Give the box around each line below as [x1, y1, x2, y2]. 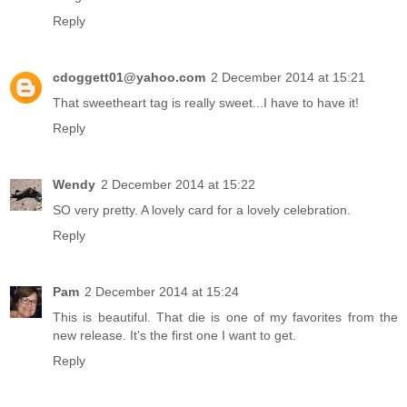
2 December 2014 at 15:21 [211, 70, 365, 85]
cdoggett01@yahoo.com [53, 70, 205, 85]
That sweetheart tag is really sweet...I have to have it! [53, 95, 359, 111]
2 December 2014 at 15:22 [101, 177, 255, 193]
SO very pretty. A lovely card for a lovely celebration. [53, 203, 351, 218]
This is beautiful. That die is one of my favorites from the [53, 310, 398, 325]
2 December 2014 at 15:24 [84, 284, 239, 300]
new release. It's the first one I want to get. [53, 328, 296, 343]
